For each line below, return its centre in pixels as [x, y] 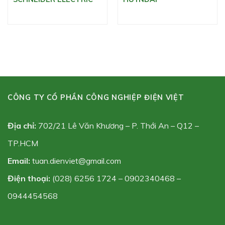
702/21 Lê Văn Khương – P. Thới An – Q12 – [118, 125]
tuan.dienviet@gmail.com [77, 160]
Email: [19, 160]
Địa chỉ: [22, 125]
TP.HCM [23, 143]
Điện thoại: [30, 178]
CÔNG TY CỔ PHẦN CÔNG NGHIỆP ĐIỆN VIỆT [96, 97]
